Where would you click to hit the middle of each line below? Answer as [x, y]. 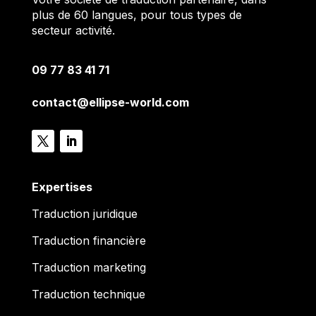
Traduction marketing [89, 268]
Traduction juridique [84, 214]
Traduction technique [88, 294]
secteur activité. [73, 31]
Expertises [62, 187]
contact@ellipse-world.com [110, 103]
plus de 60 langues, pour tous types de [136, 15]
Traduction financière [89, 241]
